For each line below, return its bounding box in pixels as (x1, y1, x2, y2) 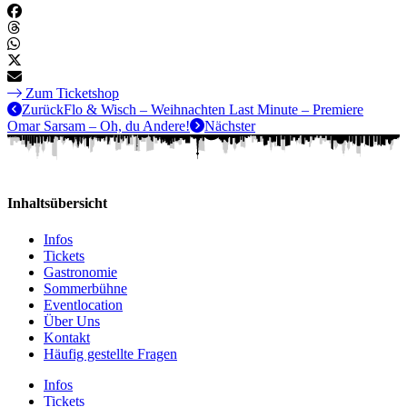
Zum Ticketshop (25, 84, 119, 101)
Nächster (204, 117, 255, 134)
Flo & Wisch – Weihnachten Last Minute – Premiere (64, 101, 363, 117)
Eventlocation (44, 296, 123, 313)
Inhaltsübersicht (7, 195, 107, 212)
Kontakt (44, 329, 90, 345)
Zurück (22, 101, 64, 117)
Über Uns (44, 313, 100, 329)
